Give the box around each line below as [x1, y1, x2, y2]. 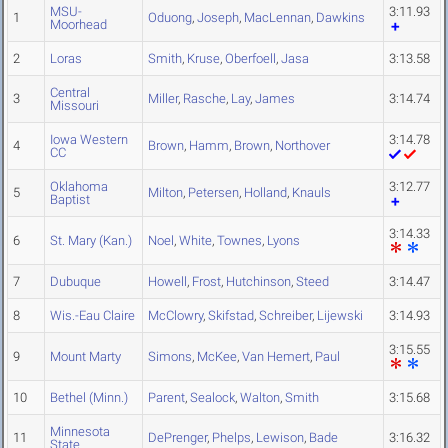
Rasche [183, 91, 226, 107]
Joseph [197, 10, 239, 26]
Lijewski [317, 308, 363, 324]
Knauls [292, 185, 331, 201]
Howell [148, 274, 187, 290]
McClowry [148, 308, 203, 324]
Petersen [188, 185, 239, 201]
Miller [148, 91, 178, 107]
